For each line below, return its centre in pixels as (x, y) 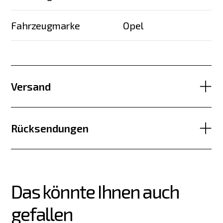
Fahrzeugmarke (46, 25)
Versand (31, 87)
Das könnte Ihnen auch (97, 192)
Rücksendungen (50, 128)
